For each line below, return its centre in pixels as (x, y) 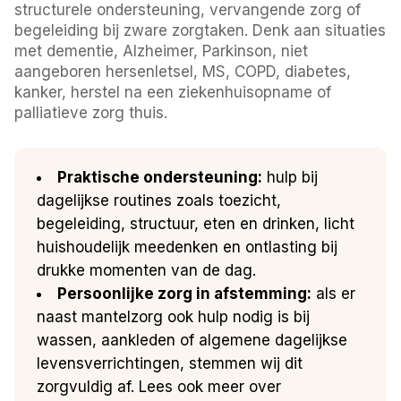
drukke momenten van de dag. (147, 270)
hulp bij (290, 177)
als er (334, 293)
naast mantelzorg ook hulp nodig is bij (174, 316)
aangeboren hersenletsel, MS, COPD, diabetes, (183, 71)
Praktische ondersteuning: (160, 177)
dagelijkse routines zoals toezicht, (159, 200)
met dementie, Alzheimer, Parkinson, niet (162, 51)
